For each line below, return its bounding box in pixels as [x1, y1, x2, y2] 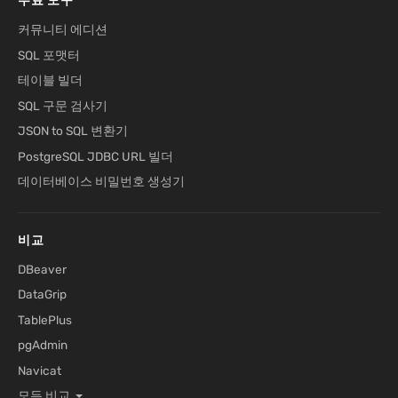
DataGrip [18, 287, 67, 302]
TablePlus [18, 312, 72, 327]
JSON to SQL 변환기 [18, 123, 128, 139]
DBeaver [18, 261, 67, 276]
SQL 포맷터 [18, 47, 80, 62]
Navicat [18, 362, 61, 378]
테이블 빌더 [18, 73, 83, 88]
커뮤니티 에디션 [18, 22, 107, 37]
